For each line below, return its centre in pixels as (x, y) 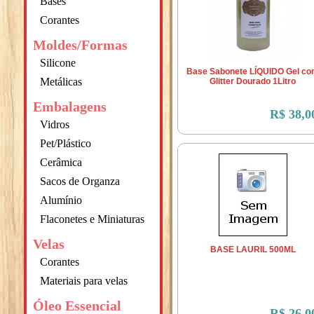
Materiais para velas (84, 281)
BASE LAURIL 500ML (253, 250)
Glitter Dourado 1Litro (253, 81)
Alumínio (61, 200)
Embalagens (70, 107)
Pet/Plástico (66, 143)
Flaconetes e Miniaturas (93, 219)
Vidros (55, 124)
